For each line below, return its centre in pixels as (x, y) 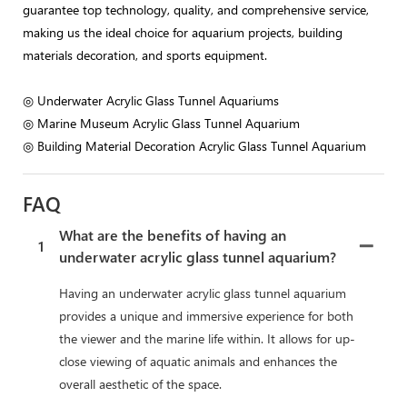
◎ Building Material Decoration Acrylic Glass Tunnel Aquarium (194, 145)
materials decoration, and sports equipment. (145, 55)
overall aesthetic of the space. (140, 383)
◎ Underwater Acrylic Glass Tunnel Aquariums (153, 100)
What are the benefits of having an (173, 234)
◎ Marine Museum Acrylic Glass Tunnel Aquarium (161, 123)
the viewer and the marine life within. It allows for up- (207, 338)
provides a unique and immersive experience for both (206, 315)
